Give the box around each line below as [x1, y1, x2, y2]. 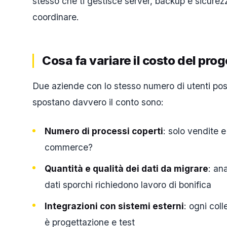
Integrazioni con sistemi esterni [45, 200, 184, 211]
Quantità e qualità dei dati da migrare [45, 163, 208, 174]
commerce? [45, 142, 93, 153]
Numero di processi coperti [45, 126, 163, 137]
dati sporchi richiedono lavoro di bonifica [45, 179, 211, 190]
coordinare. [32, 11, 79, 22]
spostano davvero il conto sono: [32, 96, 164, 107]
